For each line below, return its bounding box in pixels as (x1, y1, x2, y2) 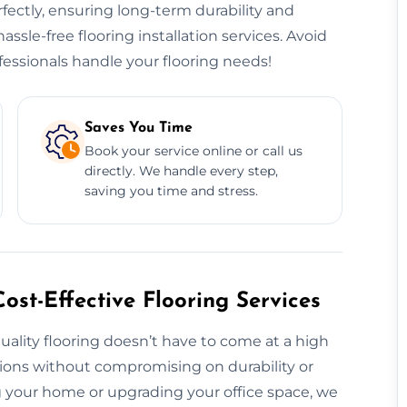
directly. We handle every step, (84, 162, 278, 179)
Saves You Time (84, 120, 193, 135)
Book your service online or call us (84, 142, 303, 159)
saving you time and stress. (84, 182, 258, 199)
